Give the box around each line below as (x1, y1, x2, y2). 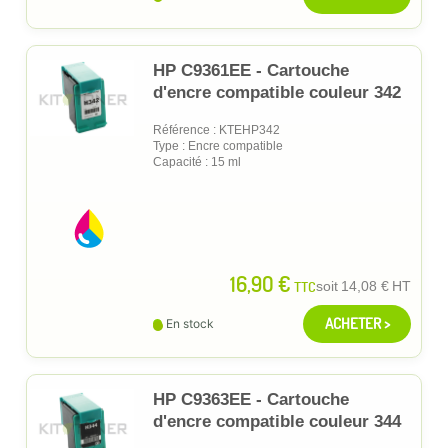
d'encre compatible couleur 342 (153, 82, 401, 102)
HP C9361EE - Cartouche (153, 60, 349, 80)
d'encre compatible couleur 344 (153, 411, 401, 431)
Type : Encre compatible (153, 138, 283, 153)
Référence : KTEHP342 (153, 122, 280, 137)
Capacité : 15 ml (153, 154, 241, 169)
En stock (166, 315, 214, 331)
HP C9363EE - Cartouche (153, 389, 349, 409)
